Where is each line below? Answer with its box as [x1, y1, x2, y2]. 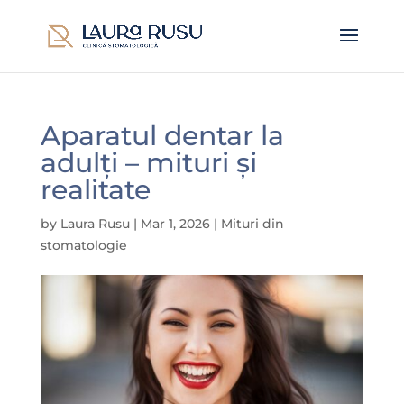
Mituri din [220, 216, 284, 232]
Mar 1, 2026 [140, 216, 210, 232]
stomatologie [40, 237, 127, 253]
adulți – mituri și [40, 146, 257, 179]
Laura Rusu [60, 216, 130, 232]
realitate [40, 173, 151, 207]
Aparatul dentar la [40, 119, 284, 152]
